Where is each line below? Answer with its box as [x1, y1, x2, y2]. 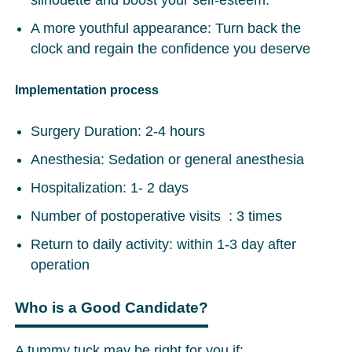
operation [31, 257, 90, 273]
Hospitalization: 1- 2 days [31, 180, 189, 196]
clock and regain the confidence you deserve [31, 41, 311, 57]
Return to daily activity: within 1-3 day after [31, 236, 297, 253]
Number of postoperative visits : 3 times [31, 208, 283, 225]
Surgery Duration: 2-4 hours [31, 123, 206, 140]
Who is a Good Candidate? [15, 299, 209, 317]
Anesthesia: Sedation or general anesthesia [31, 152, 305, 168]
